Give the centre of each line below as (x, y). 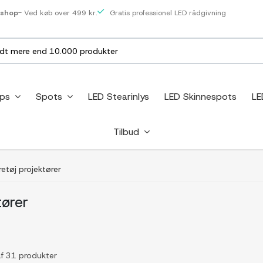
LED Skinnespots (200, 96)
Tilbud (128, 131)
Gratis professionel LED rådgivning (166, 13)
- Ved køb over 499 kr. (58, 13)
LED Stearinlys (118, 96)
